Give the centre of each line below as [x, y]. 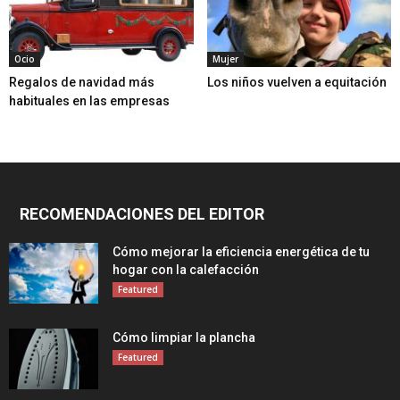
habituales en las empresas [89, 100]
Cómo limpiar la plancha [184, 337]
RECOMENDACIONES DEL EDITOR [142, 213]
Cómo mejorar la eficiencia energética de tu [241, 251]
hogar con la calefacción [186, 269]
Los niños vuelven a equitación [296, 82]
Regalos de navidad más [82, 82]
